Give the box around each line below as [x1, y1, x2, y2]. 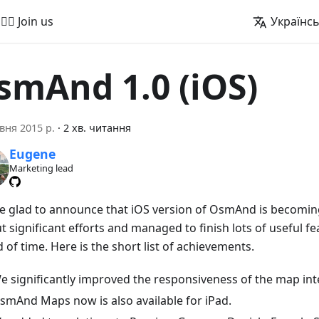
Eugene [9, 145, 56, 163]
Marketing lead [9, 162, 73, 175]
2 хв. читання [63, 121, 131, 135]
